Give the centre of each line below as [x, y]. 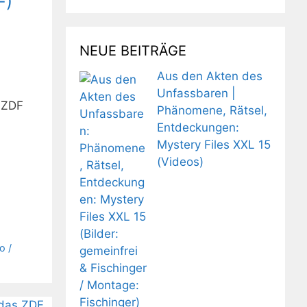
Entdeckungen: [198, 127]
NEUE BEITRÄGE [133, 50]
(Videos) [180, 161]
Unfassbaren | [196, 93]
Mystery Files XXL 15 [213, 144]
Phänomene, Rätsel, [212, 110]
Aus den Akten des [209, 76]
